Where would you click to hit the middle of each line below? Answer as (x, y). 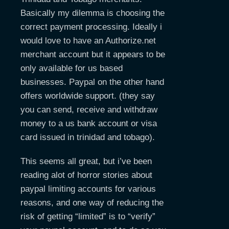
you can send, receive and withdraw (89, 110)
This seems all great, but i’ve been (86, 161)
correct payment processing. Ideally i (91, 27)
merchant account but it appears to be (93, 54)
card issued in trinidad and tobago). (88, 137)
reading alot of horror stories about (86, 175)
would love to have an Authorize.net (88, 41)
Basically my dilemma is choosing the (93, 13)
